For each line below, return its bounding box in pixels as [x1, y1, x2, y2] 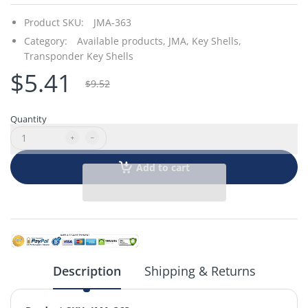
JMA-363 [93, 15, 131, 29]
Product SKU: [24, 15, 84, 29]
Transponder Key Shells [24, 49, 133, 63]
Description [52, 263, 121, 280]
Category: [24, 34, 67, 47]
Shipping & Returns [144, 263, 256, 280]
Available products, [77, 34, 166, 47]
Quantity [10, 112, 47, 125]
